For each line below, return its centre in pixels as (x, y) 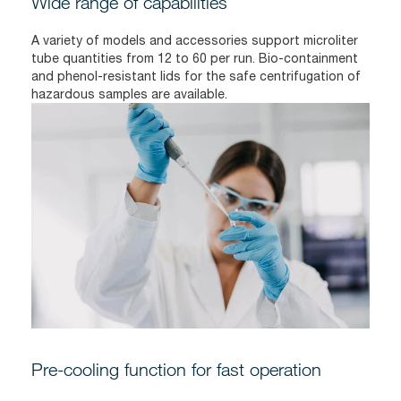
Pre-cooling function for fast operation (176, 369)
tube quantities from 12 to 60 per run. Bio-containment (195, 58)
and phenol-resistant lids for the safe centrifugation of (196, 76)
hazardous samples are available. (129, 94)
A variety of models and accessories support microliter (195, 40)
